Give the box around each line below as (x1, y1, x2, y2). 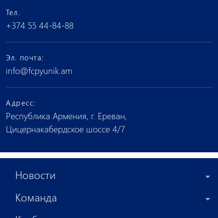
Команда (15, 190, 57, 204)
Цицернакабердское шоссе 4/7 (6, 123, 125, 135)
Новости (15, 167, 55, 182)
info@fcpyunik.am (6, 65, 73, 76)
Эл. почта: (6, 53, 44, 62)
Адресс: (6, 98, 36, 108)
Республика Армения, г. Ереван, (6, 110, 127, 122)
